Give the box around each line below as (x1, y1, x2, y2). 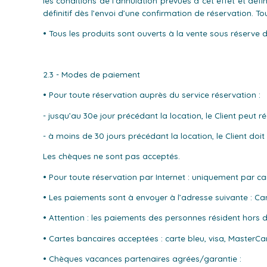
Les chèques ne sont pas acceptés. (42, 151, 180, 162)
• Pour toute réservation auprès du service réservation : (42, 90, 260, 100)
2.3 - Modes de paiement (42, 70, 140, 80)
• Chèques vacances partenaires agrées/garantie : (42, 254, 241, 264)
